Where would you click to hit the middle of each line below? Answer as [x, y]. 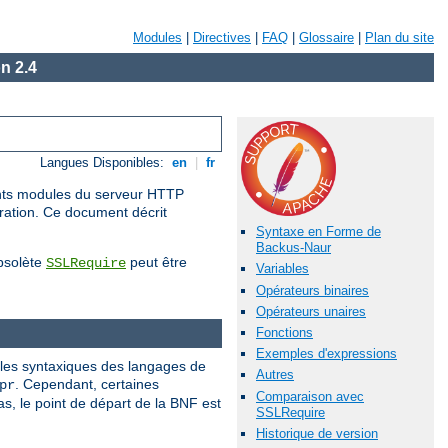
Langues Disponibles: [104, 163]
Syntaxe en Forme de [318, 232]
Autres [275, 375]
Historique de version [317, 433]
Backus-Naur [293, 248]
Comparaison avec [310, 396]
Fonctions [284, 332]
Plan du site [399, 37]
